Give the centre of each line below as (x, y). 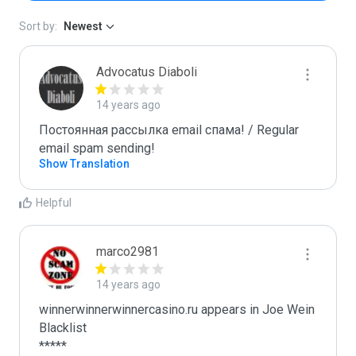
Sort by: (38, 26)
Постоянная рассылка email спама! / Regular (169, 130)
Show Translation (84, 164)
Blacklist (63, 328)
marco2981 (128, 252)
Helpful (54, 203)
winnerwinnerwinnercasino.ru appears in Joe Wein (177, 310)
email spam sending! (97, 148)
